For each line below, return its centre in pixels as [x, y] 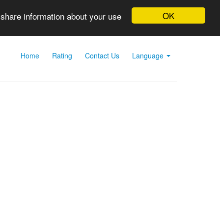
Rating [62, 55]
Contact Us [102, 55]
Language [149, 55]
